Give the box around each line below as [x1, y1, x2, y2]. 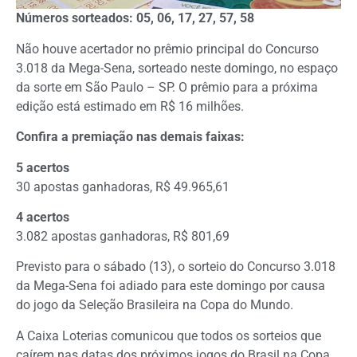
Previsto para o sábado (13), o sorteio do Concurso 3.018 [16, 259, 335, 275]
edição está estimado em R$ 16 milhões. [16, 98, 244, 114]
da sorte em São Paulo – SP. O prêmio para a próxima [16, 79, 318, 95]
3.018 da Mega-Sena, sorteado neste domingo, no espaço [16, 60, 338, 76]
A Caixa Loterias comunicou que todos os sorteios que [16, 328, 321, 343]
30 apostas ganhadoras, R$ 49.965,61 [16, 178, 229, 194]
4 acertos [16, 209, 69, 225]
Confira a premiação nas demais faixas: [16, 129, 245, 145]
